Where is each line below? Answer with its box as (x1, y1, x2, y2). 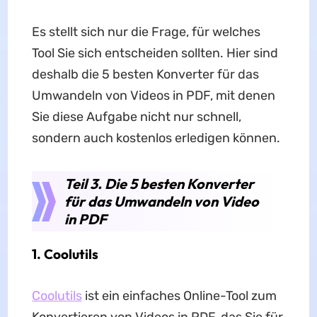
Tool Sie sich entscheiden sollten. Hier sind (31, 45, 278, 61)
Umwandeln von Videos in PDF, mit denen (31, 88, 275, 103)
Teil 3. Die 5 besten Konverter (64, 175, 254, 192)
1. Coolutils (31, 246, 98, 263)
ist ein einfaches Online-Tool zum (81, 288, 277, 304)
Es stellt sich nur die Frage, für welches (31, 24, 260, 40)
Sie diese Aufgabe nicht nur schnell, (31, 109, 241, 125)
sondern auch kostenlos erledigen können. (31, 130, 280, 146)
